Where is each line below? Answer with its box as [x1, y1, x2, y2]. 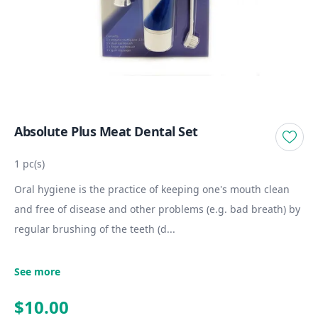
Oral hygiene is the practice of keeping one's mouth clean [14, 182, 290, 196]
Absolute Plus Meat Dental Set [14, 123, 198, 140]
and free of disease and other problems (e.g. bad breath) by [14, 202, 300, 216]
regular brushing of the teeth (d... [14, 222, 175, 236]
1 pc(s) [14, 157, 45, 170]
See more [14, 265, 60, 278]
